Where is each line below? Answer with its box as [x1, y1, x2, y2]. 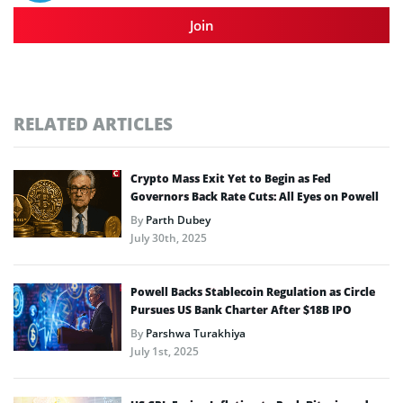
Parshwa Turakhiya [146, 325, 246, 341]
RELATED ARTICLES [13, 112, 173, 135]
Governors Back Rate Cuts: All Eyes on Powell [130, 188, 379, 204]
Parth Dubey [146, 211, 210, 228]
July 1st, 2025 [130, 343, 199, 359]
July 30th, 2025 [130, 229, 207, 246]
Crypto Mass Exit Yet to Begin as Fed [130, 170, 331, 186]
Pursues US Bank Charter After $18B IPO [130, 301, 352, 318]
